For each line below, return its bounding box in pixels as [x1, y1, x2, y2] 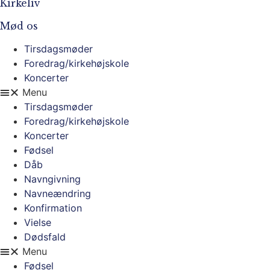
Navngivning [24, 173, 81, 186]
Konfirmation [24, 202, 82, 215]
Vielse [24, 216, 51, 229]
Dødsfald [24, 231, 66, 243]
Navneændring [24, 187, 91, 200]
